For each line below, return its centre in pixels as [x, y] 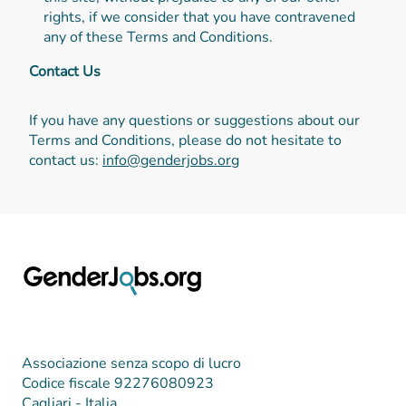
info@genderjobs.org [171, 160]
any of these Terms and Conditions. [158, 37]
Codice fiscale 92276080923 [118, 383]
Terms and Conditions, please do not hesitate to [185, 140]
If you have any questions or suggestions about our [194, 120]
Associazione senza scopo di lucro [131, 363]
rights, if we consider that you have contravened [199, 17]
